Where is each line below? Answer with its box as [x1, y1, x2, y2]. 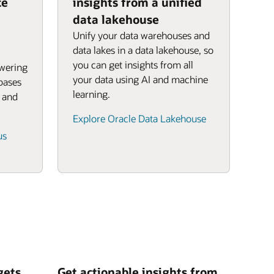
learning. [73, 87, 110, 100]
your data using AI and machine [73, 73, 208, 86]
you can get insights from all [73, 58, 193, 71]
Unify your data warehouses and [73, 29, 210, 42]
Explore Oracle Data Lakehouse [73, 112, 206, 125]
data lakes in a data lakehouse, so [73, 43, 213, 56]
